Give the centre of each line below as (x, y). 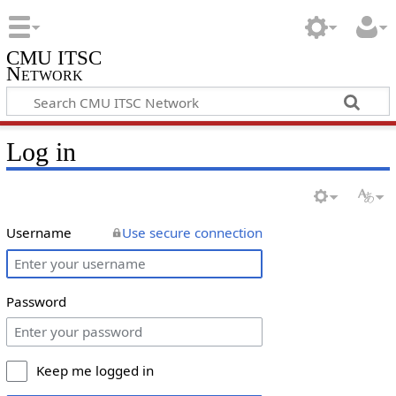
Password (36, 301)
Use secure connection (192, 233)
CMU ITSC (53, 58)
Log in (41, 152)
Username (38, 233)
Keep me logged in (95, 371)
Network (44, 74)
